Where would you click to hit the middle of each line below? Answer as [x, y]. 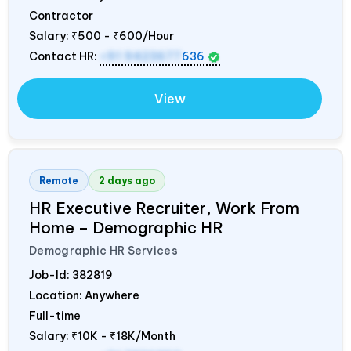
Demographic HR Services [103, 251]
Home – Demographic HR [126, 228]
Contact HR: [64, 57]
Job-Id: [51, 275]
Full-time [55, 316]
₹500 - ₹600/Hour [123, 36]
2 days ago [127, 181]
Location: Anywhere [84, 296]
